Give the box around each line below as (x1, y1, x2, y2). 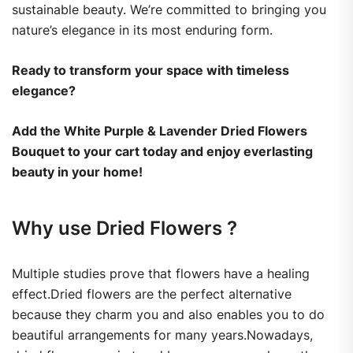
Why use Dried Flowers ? (12, 217, 237, 240)
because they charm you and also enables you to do (12, 307, 325, 323)
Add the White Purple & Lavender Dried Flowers (12, 123, 307, 139)
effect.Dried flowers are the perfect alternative (12, 286, 292, 303)
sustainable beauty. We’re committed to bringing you (12, 2, 326, 18)
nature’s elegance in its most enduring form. (12, 22, 273, 39)
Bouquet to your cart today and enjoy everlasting (12, 143, 313, 160)
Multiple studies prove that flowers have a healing (12, 266, 310, 282)
